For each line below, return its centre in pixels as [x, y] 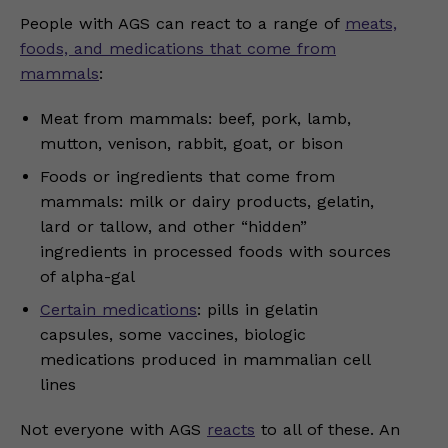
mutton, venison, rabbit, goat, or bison [191, 144]
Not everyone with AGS [113, 430]
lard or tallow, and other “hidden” [173, 227]
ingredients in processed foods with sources [215, 252]
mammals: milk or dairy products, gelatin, [207, 202]
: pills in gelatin [257, 310]
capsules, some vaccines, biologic [173, 335]
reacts [231, 430]
